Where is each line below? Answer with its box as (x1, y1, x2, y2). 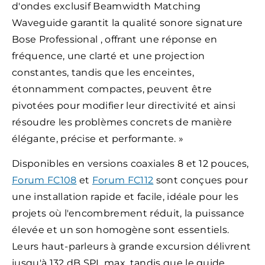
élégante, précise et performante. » (12, 132, 184, 144)
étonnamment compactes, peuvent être (12, 83, 212, 95)
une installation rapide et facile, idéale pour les (12, 190, 239, 202)
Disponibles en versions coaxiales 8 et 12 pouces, (12, 157, 249, 169)
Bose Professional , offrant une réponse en (12, 33, 218, 45)
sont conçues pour (156, 174, 248, 186)
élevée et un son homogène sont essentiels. (12, 224, 230, 235)
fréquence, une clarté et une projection (12, 50, 205, 62)
